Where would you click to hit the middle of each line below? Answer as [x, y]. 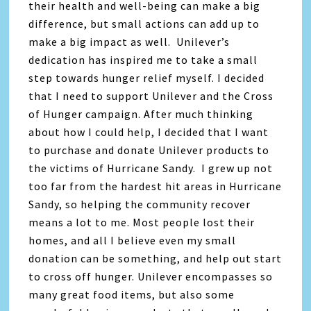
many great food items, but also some [132, 295]
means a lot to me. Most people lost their [142, 222]
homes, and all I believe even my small [133, 241]
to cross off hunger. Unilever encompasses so [151, 277]
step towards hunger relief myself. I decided [147, 78]
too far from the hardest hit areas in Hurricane [155, 186]
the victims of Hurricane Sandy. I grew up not [151, 168]
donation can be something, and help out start [155, 259]
